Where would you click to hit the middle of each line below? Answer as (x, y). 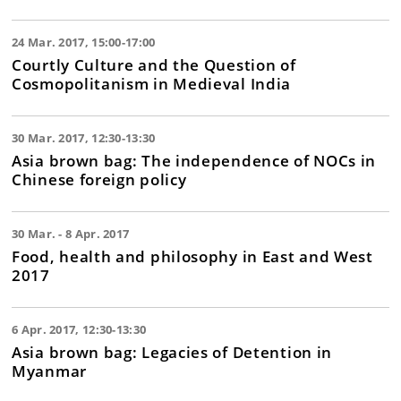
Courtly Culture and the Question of (154, 64)
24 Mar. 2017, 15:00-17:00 (84, 42)
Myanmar (49, 371)
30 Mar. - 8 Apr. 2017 (71, 234)
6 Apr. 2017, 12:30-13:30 (79, 329)
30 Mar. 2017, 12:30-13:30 (84, 138)
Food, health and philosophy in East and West (192, 256)
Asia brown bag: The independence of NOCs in (194, 160)
